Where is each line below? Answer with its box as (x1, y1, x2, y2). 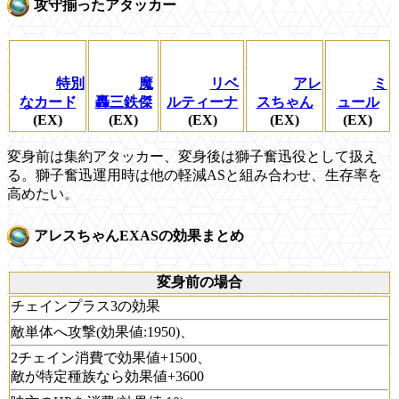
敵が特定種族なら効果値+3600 (11, 368, 204, 384)
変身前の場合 (157, 273, 242, 289)
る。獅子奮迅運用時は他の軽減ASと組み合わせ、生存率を (7, 167, 382, 183)
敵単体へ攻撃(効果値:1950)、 (11, 323, 194, 339)
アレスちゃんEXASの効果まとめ (34, 228, 244, 244)
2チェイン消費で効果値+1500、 (11, 349, 211, 365)
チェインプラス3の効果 (11, 297, 160, 313)
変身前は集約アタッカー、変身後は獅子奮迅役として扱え (7, 149, 378, 165)
